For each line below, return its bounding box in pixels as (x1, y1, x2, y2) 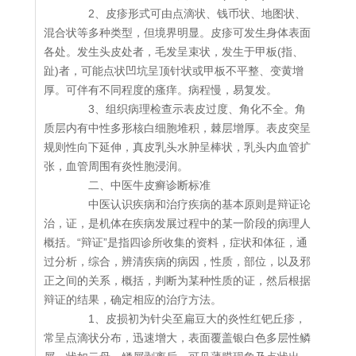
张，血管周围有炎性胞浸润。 (44, 160, 188, 173)
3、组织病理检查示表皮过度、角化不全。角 (66, 103, 306, 116)
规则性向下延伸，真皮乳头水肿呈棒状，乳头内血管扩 (44, 141, 311, 154)
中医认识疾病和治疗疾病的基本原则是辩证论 (66, 198, 311, 211)
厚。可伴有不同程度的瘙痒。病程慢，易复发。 (44, 83, 277, 97)
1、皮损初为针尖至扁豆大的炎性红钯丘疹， (66, 312, 306, 326)
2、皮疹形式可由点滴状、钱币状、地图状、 (66, 7, 306, 21)
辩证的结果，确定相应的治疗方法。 (44, 293, 222, 307)
